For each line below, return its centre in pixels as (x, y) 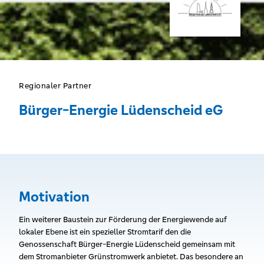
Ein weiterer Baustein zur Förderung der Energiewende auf (123, 220)
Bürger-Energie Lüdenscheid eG (121, 110)
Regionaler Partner (55, 86)
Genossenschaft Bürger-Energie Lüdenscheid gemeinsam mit (127, 244)
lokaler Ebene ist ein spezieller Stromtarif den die (105, 232)
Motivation (54, 197)
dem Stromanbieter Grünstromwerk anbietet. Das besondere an (131, 257)
